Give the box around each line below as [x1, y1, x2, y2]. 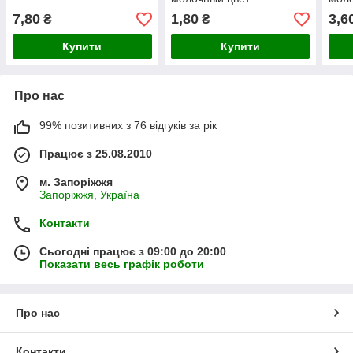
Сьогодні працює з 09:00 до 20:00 [39, 245, 226, 258]
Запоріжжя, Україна [39, 188, 139, 202]
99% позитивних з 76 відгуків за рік [39, 119, 217, 132]
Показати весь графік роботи [39, 258, 204, 271]
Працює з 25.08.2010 [39, 147, 152, 161]
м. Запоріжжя [39, 176, 113, 189]
